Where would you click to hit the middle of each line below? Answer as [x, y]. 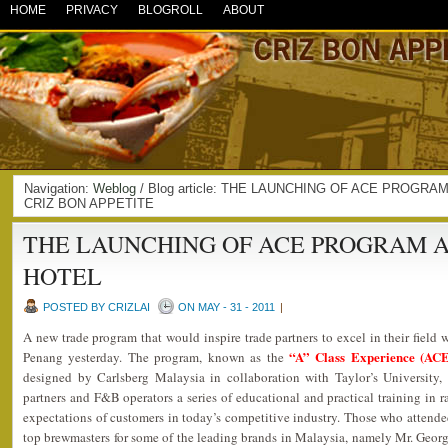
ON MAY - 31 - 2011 [226, 307]
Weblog [114, 188]
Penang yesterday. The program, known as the [153, 357]
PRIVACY [92, 10]
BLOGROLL [170, 10]
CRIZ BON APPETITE [89, 203]
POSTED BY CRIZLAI [96, 307]
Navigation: [58, 188]
